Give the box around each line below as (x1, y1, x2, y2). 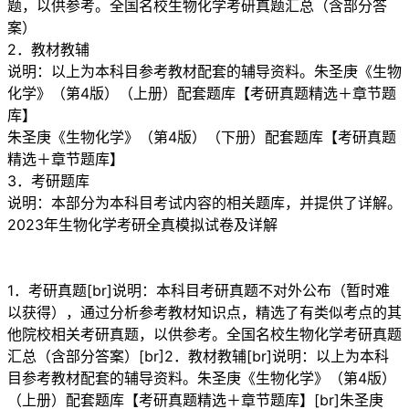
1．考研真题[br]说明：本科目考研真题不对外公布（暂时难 (7, 280, 390, 299)
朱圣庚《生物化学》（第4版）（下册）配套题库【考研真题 (7, 127, 396, 146)
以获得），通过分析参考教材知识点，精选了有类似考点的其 (7, 302, 402, 321)
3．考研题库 (7, 171, 89, 190)
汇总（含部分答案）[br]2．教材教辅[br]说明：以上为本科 (7, 346, 389, 365)
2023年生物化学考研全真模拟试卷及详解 (7, 215, 278, 234)
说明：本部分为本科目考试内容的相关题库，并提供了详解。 (7, 193, 402, 212)
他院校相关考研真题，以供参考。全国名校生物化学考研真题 (7, 324, 402, 343)
